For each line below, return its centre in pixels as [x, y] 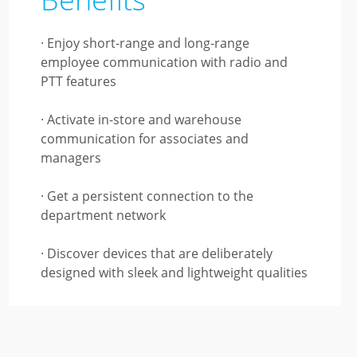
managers [71, 158]
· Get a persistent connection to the [147, 196]
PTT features [78, 81]
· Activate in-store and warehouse [141, 120]
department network [103, 215]
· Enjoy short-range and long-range [145, 43]
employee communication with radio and [164, 62]
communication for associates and [144, 139]
